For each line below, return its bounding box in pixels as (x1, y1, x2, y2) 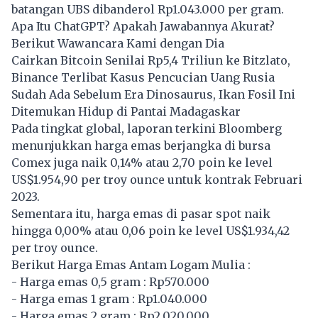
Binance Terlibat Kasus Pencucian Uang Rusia (11, 70, 275, 84)
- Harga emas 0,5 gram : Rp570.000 (11, 274, 209, 289)
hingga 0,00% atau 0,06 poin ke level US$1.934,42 (11, 223, 290, 238)
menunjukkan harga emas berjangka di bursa (11, 138, 270, 153)
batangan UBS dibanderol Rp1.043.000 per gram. (11, 1, 284, 16)
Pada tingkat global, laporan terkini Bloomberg (11, 121, 282, 136)
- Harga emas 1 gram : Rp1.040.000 (11, 291, 207, 306)
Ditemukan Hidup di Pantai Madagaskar (11, 104, 241, 119)
